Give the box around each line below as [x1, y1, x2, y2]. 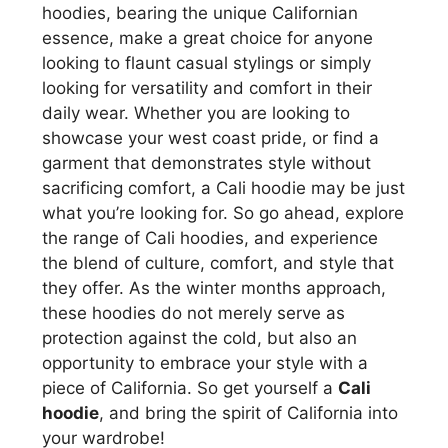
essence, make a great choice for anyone [42, 27, 373, 48]
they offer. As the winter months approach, [42, 277, 386, 298]
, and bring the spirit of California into [99, 402, 398, 423]
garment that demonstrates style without [42, 152, 371, 173]
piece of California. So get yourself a [42, 377, 338, 398]
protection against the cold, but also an [42, 327, 357, 348]
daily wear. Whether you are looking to [42, 102, 350, 123]
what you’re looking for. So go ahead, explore [42, 202, 404, 223]
